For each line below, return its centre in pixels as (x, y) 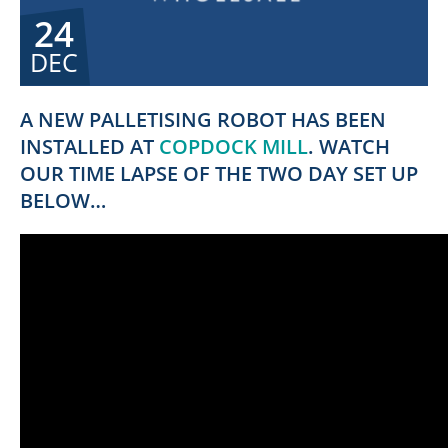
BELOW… (63, 200)
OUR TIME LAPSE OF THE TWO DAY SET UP (219, 173)
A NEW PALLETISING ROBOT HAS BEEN (203, 119)
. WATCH (349, 146)
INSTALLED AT (89, 146)
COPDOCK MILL (233, 146)
